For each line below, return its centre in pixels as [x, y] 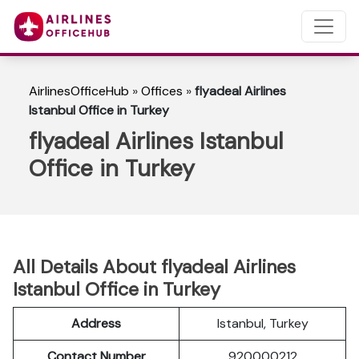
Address [96, 323]
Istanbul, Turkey [262, 323]
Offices [162, 91]
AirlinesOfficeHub [79, 91]
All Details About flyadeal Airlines [154, 267]
